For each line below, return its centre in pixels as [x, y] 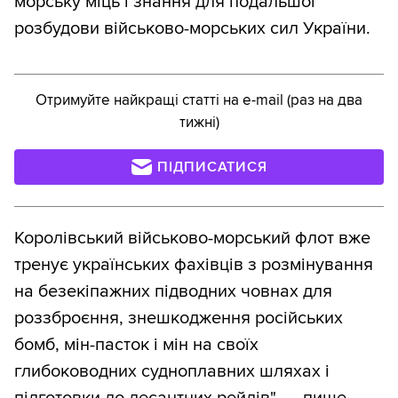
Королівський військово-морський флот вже [192, 239]
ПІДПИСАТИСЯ [212, 167]
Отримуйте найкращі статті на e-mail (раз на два [199, 100]
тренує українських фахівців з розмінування [194, 265]
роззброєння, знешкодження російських [179, 318]
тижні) [199, 123]
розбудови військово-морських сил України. [192, 29]
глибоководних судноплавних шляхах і [172, 372]
